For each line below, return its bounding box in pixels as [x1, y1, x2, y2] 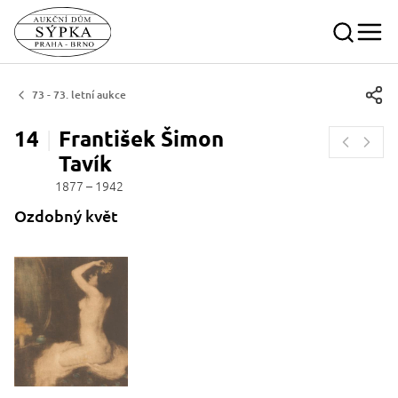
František [59, 124, 155, 152]
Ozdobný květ [14, 205, 118, 226]
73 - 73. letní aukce [32, 87, 126, 102]
